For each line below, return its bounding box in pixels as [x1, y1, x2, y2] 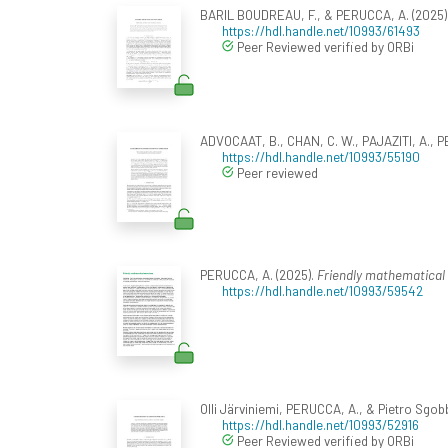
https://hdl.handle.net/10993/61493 [222, 21, 420, 39]
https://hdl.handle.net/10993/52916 [222, 415, 419, 433]
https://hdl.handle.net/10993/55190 [222, 147, 420, 165]
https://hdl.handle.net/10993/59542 [222, 281, 423, 299]
